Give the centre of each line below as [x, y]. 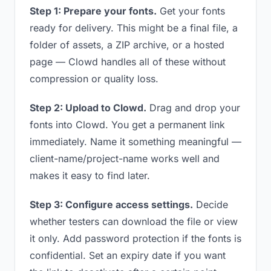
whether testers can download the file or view [134, 221]
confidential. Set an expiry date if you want [128, 255]
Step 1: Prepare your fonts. [93, 11]
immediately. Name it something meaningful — [135, 142]
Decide [211, 204]
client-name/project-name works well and [125, 158]
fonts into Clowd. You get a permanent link [127, 125]
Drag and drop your [193, 108]
